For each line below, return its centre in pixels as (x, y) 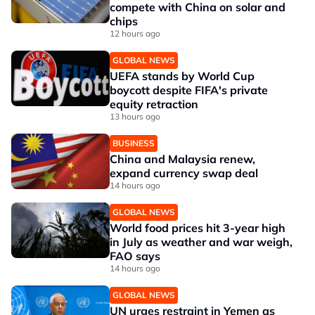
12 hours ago (135, 33)
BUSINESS (134, 143)
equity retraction (154, 104)
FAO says (135, 256)
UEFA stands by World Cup (182, 76)
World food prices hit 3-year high (198, 228)
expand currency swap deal (184, 173)
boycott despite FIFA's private (189, 90)
